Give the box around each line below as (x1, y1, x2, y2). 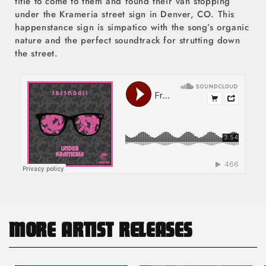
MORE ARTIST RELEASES (9, 222, 192, 244)
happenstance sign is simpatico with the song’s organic (15, 20, 249, 34)
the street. (15, 46, 58, 60)
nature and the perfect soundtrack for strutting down (15, 33, 240, 47)
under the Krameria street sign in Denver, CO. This (15, 7, 235, 21)
